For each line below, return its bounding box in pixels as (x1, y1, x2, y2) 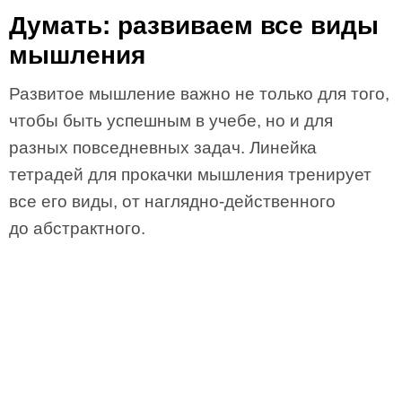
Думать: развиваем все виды (9, 12, 379, 39)
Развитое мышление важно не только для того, (9, 84, 389, 103)
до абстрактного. (9, 219, 145, 238)
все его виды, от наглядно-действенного (9, 192, 336, 211)
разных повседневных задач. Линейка (9, 138, 317, 157)
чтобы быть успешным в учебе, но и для (9, 111, 333, 130)
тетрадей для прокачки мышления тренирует (9, 165, 371, 184)
